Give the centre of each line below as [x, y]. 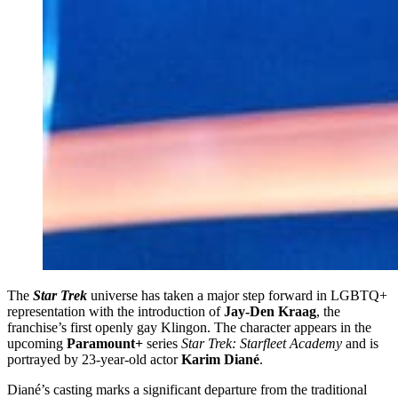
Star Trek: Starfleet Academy [262, 344]
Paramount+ [103, 344]
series [162, 344]
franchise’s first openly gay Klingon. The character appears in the [189, 328]
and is [360, 344]
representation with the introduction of [114, 312]
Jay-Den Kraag [268, 312]
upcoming [35, 344]
